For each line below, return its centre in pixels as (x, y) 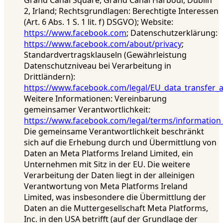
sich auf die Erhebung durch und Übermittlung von (120, 143)
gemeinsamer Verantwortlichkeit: (87, 110)
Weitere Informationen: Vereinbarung (95, 99)
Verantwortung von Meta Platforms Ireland (106, 186)
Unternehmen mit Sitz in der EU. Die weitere (107, 165)
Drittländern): (50, 77)
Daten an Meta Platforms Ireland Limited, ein (109, 154)
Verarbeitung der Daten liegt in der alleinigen (109, 175)
